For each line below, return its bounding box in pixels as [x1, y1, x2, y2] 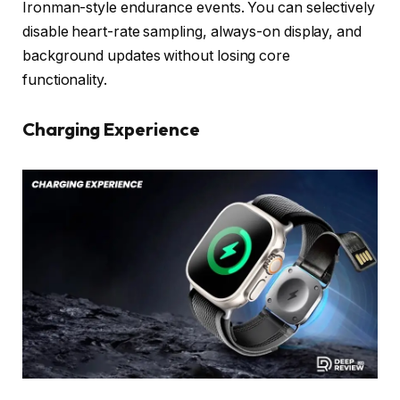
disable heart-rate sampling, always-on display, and [22, 22, 362, 40]
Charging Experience [22, 118, 200, 141]
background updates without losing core [22, 46, 290, 64]
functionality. [22, 71, 107, 88]
